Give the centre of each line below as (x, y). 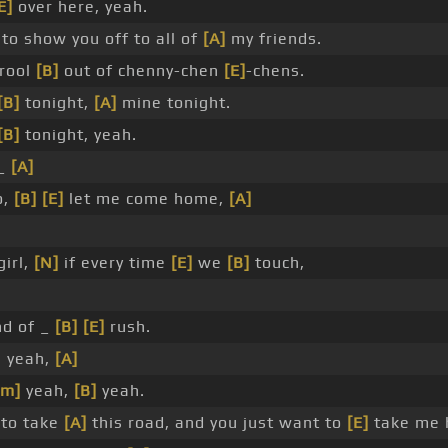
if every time (115, 263)
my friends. (274, 39)
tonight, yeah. (78, 135)
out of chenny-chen (141, 71)
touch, (277, 263)
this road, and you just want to (217, 423)
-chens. (275, 71)
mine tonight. (174, 103)
